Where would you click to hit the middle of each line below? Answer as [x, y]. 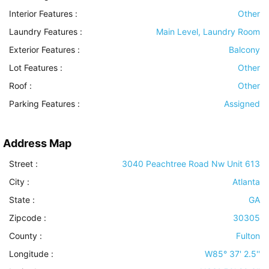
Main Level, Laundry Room [208, 32]
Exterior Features [42, 50]
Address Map [37, 144]
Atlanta [246, 182]
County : [26, 236]
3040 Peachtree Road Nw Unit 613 [191, 164]
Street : [23, 164]
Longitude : [31, 254]
